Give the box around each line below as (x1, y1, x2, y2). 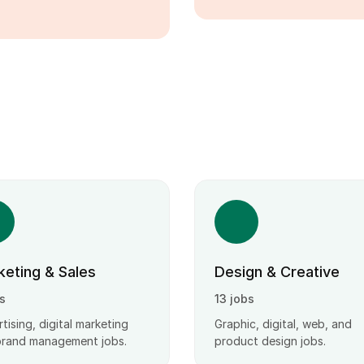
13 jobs (214, 292, 254, 305)
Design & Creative (214, 263, 340, 280)
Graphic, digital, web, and (214, 317, 352, 331)
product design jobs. (214, 334, 326, 348)
